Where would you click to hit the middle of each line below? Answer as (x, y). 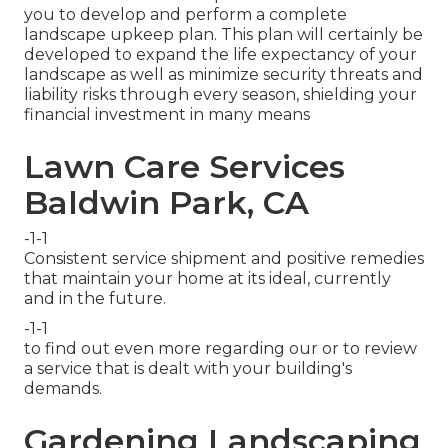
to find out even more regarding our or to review (220, 349)
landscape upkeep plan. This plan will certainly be (223, 35)
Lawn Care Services (184, 167)
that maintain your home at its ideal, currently (207, 279)
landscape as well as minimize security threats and (223, 75)
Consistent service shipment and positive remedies (224, 259)
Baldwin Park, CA (166, 203)
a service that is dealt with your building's (188, 369)
